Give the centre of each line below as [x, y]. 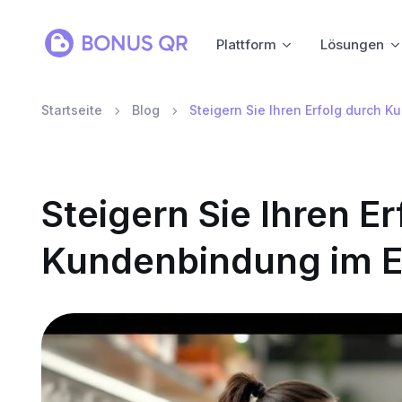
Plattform [246, 44]
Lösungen [353, 44]
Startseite [71, 110]
